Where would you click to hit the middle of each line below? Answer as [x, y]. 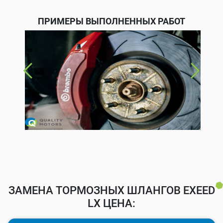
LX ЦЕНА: [111, 203]
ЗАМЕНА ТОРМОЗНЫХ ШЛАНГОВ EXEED [111, 190]
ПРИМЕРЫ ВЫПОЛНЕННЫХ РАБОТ [111, 21]
